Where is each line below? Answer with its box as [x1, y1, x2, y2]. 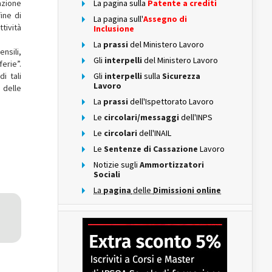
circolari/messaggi [102, 112, 181, 123]
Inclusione [93, 23, 134, 34]
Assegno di [143, 13, 187, 24]
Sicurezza [162, 70, 200, 81]
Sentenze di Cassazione [104, 143, 200, 154]
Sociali [93, 169, 120, 180]
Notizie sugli [93, 159, 138, 170]
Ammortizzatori [138, 159, 204, 170]
